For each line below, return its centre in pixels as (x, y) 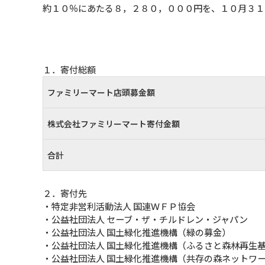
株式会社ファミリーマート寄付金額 (114, 124)
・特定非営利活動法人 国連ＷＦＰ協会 (119, 206)
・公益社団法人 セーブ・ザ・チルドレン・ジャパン (145, 219)
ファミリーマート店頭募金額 (101, 92)
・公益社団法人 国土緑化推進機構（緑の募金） (137, 232)
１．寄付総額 (69, 70)
